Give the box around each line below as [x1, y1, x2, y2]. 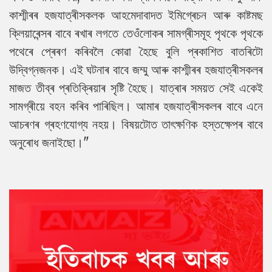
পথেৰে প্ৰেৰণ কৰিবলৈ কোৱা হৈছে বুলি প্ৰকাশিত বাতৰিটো [9, 43, 263, 59]
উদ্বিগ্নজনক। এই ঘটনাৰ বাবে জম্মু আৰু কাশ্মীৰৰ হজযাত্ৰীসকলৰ [9, 61, 263, 77]
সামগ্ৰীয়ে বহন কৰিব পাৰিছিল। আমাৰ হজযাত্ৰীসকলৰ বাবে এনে [9, 98, 263, 114]
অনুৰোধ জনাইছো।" [9, 134, 89, 150]
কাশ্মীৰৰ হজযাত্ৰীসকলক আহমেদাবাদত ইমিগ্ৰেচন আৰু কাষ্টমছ [9, 7, 263, 22]
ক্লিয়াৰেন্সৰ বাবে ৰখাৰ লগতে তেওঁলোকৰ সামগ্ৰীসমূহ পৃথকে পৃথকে [9, 25, 263, 41]
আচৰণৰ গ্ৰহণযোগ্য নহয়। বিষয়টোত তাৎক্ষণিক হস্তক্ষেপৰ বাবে [9, 116, 263, 132]
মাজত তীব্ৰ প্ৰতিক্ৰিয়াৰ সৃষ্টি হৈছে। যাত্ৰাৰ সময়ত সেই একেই [9, 80, 263, 95]
